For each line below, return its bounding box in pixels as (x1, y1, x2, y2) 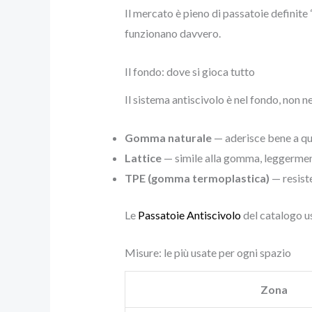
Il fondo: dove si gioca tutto (124, 65, 255, 79)
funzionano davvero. (124, 26, 221, 40)
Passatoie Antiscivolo (137, 208, 241, 221)
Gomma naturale (124, 130, 212, 144)
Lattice (124, 150, 162, 164)
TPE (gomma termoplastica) (124, 171, 270, 185)
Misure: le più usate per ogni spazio (124, 246, 291, 260)
